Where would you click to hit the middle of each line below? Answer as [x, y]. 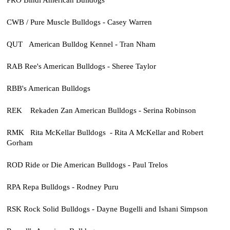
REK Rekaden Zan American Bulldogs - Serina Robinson [101, 110]
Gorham [20, 143]
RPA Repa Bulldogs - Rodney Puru [62, 187]
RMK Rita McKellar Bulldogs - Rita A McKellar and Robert [105, 132]
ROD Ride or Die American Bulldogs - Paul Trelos [87, 165]
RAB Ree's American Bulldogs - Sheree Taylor [81, 66]
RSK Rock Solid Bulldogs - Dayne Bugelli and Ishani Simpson [107, 209]
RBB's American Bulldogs [48, 88]
